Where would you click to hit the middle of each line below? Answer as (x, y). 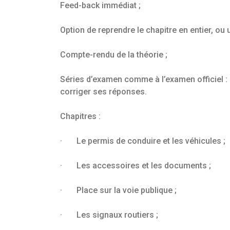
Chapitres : (80, 117)
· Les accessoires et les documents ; (136, 166)
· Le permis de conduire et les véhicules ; (143, 141)
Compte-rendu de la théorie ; (114, 55)
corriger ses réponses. (103, 92)
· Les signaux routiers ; (109, 215)
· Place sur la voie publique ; (118, 190)
